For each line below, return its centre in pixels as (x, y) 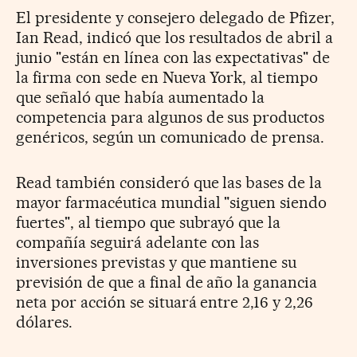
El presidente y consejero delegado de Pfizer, (176, 17)
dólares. (44, 322)
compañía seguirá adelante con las (138, 242)
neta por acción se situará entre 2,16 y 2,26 (165, 302)
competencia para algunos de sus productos (171, 117)
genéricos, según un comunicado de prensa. (171, 137)
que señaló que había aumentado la (141, 97)
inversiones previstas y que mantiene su (157, 262)
